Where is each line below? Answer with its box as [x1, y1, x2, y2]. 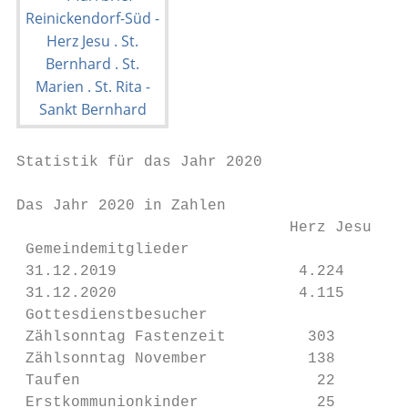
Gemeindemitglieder [16, 241, 189, 258]
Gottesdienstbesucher [16, 307, 208, 323]
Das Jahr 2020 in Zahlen [16, 198, 226, 214]
